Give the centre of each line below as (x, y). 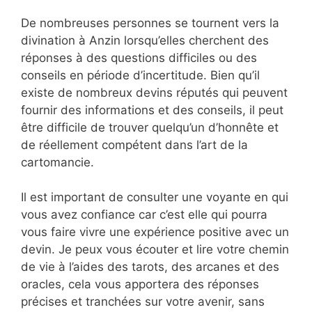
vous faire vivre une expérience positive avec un (155, 232)
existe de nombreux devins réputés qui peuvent (154, 92)
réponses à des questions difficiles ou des (139, 57)
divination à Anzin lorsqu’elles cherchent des (145, 40)
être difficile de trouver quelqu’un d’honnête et (150, 127)
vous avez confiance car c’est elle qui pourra (144, 215)
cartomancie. (57, 162)
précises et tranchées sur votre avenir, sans (143, 302)
